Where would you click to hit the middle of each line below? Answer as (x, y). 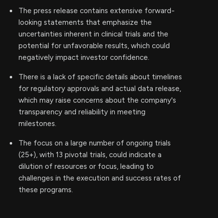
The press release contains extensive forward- (97, 11)
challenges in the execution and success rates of (100, 178)
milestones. (37, 124)
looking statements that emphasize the (85, 22)
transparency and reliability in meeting (82, 112)
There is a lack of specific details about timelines (100, 77)
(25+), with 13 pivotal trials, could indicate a (90, 155)
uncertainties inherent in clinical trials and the (93, 34)
